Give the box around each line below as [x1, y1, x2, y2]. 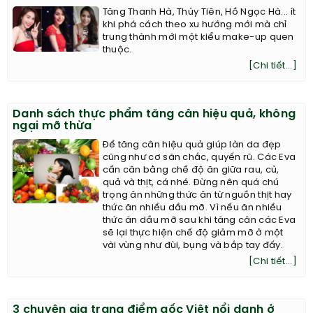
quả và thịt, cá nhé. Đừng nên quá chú [102, 177, 279, 187]
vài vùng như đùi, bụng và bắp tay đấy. [102, 240, 284, 250]
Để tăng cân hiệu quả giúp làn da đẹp [102, 140, 282, 150]
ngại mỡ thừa [13, 119, 92, 132]
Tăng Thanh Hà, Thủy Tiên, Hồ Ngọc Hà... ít [102, 7, 296, 17]
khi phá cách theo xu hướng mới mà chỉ [102, 20, 287, 29]
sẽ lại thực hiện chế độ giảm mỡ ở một [102, 228, 284, 238]
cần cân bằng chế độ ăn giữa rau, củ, [102, 165, 279, 175]
